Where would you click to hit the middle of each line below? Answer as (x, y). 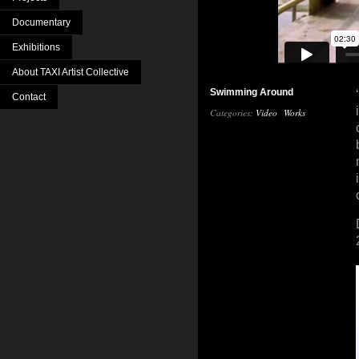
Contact (29, 97)
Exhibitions (36, 47)
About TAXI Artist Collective (71, 72)
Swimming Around (252, 92)
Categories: (233, 113)
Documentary (41, 22)
